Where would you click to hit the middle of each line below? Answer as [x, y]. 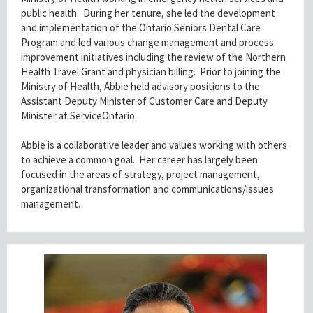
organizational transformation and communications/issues [147, 189]
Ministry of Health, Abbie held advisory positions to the [140, 86]
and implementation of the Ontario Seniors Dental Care [141, 27]
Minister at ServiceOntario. [81, 115]
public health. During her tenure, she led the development [148, 13]
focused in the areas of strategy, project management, [140, 174]
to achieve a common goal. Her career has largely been [139, 159]
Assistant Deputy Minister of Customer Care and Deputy [144, 101]
